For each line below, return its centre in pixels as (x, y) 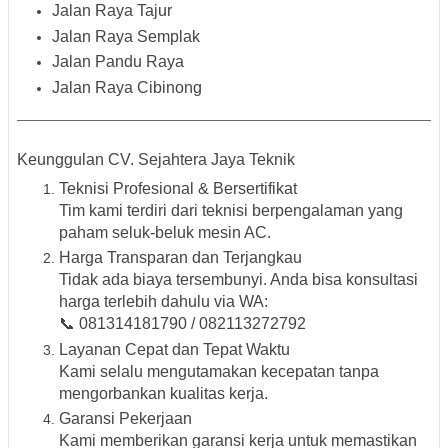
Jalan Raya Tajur (112, 11)
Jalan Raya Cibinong (127, 87)
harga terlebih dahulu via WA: (163, 302)
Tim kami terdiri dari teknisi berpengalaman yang (231, 210)
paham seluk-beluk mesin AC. (165, 232)
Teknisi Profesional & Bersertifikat (178, 188)
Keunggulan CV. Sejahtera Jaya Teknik (156, 159)
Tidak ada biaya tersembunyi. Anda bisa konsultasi (238, 280)
